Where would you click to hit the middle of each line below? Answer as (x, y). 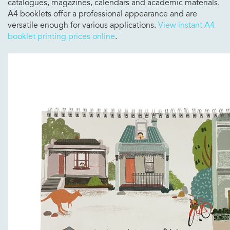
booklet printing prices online (61, 36)
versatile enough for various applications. (83, 25)
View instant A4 (186, 25)
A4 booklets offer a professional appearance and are (102, 14)
